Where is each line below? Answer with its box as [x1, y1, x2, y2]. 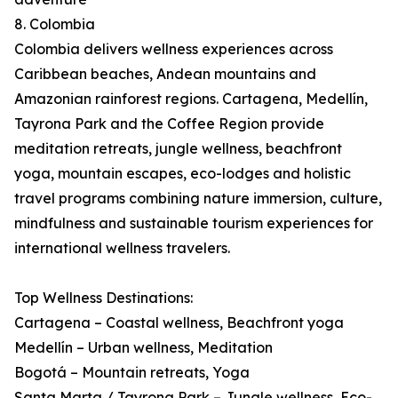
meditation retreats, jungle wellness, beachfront [14, 139, 342, 158]
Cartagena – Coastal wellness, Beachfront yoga [14, 314, 344, 332]
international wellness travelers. [14, 239, 230, 258]
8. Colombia [14, 15, 95, 34]
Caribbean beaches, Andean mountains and [14, 65, 316, 84]
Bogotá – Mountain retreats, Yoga [14, 363, 250, 382]
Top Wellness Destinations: [14, 289, 193, 307]
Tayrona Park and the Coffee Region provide [14, 115, 324, 133]
